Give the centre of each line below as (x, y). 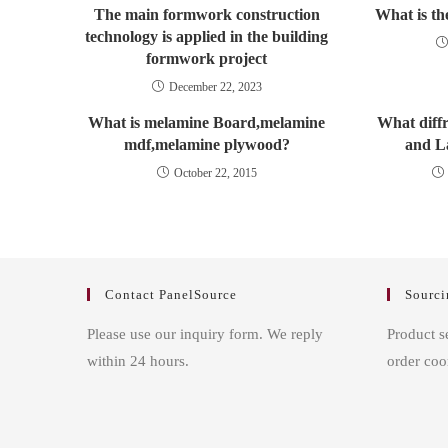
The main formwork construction (206, 15)
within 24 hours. (138, 361)
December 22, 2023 (215, 87)
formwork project (207, 59)
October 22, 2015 (215, 173)
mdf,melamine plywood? (206, 145)
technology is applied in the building (207, 37)
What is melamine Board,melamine (207, 123)
